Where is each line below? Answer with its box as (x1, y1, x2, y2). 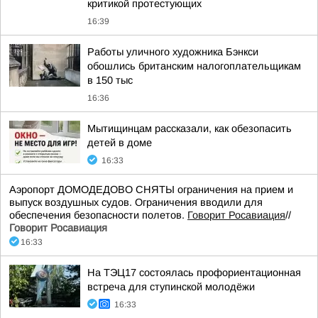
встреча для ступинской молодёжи (87, 281, 255, 292)
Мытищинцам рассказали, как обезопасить (87, 123, 292, 134)
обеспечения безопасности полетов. (9, 209, 187, 221)
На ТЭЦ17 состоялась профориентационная (87, 267, 301, 278)
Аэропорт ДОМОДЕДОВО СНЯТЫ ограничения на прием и (9, 184, 293, 195)
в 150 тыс (87, 75, 133, 86)
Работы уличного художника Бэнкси (87, 46, 258, 57)
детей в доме (87, 137, 152, 148)
